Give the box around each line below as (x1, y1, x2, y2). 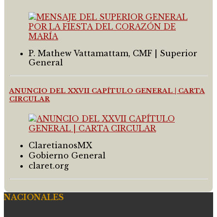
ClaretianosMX (29, 140, 92, 150)
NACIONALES (4, 192, 64, 202)
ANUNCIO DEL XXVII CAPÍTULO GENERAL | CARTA (9, 86, 205, 95)
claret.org (29, 160, 69, 170)
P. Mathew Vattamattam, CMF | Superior (29, 48, 197, 58)
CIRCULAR (9, 94, 50, 103)
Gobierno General (29, 150, 106, 160)
